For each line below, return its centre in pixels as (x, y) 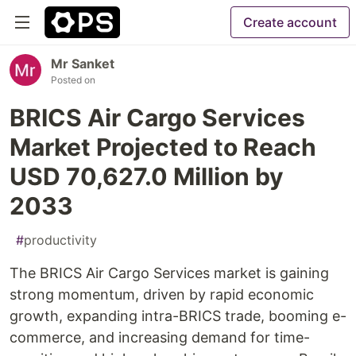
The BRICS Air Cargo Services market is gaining (169, 273)
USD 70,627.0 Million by (147, 176)
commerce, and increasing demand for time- (160, 337)
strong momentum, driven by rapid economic (162, 294)
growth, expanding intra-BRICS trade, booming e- (178, 316)
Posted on (73, 80)
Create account (290, 22)
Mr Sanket (83, 64)
